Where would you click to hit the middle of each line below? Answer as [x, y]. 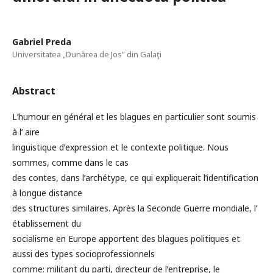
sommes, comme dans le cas [70, 163]
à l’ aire [26, 132]
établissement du [47, 224]
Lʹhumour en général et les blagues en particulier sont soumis [134, 117]
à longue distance [47, 193]
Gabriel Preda [42, 42]
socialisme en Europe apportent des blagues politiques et [126, 239]
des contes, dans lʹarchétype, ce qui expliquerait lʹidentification [135, 178]
